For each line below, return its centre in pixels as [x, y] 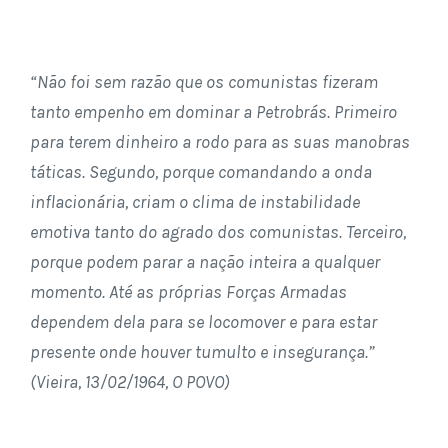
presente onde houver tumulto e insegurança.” [202, 352]
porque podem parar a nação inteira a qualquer [205, 262]
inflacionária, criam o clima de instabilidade [195, 202]
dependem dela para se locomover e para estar [203, 322]
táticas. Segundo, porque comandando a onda [201, 172]
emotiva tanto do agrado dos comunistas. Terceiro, [218, 232]
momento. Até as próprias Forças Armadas [188, 292]
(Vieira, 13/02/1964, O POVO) [130, 382]
